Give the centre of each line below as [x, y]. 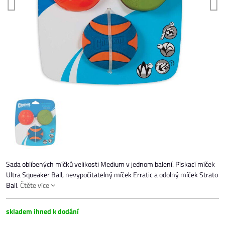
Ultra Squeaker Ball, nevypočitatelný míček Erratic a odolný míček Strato [112, 175]
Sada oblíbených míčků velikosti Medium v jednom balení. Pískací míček [110, 164]
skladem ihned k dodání [42, 211]
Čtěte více [35, 185]
